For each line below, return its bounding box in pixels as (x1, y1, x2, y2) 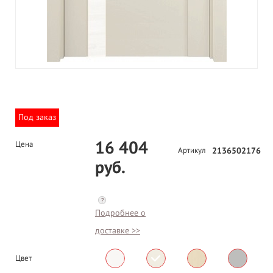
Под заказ (18, 112, 56, 123)
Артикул (178, 146, 206, 156)
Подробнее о (95, 208, 146, 219)
